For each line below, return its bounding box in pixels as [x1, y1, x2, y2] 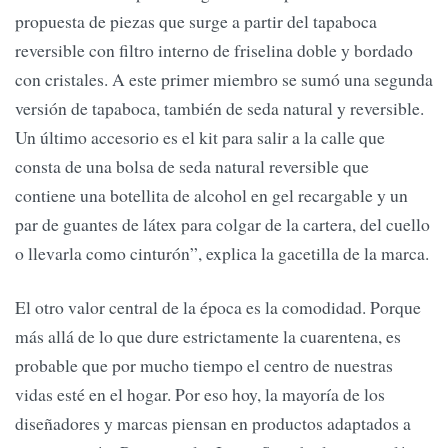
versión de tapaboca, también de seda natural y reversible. [15, 96, 424, 121]
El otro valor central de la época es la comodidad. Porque [15, 294, 421, 319]
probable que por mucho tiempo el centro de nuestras [15, 352, 393, 377]
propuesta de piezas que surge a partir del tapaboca [15, 9, 377, 34]
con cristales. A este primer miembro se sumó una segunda [15, 67, 433, 92]
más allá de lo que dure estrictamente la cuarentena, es [15, 323, 401, 348]
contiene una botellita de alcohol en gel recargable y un [15, 183, 408, 208]
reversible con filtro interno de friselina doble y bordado [15, 38, 413, 63]
